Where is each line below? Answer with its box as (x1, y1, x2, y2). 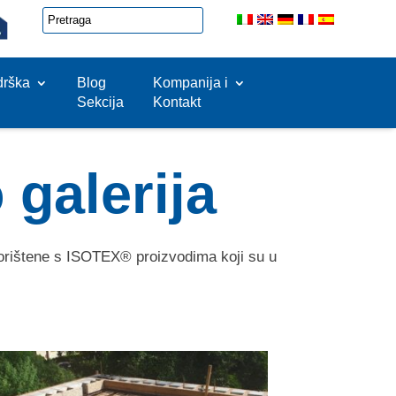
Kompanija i (152, 75, 228, 90)
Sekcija (76, 95, 124, 110)
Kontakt (152, 95, 201, 110)
